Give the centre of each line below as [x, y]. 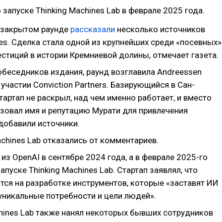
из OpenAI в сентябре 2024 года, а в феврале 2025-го [105, 157]
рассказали [94, 29]
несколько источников [161, 29]
